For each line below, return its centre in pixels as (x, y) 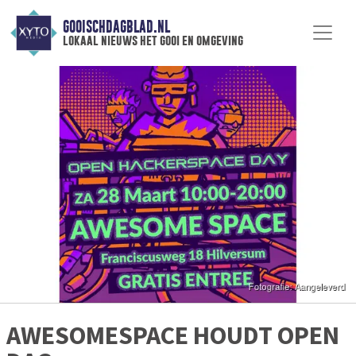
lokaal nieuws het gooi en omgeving (153, 41)
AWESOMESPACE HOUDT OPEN (173, 336)
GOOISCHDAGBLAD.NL (116, 27)
